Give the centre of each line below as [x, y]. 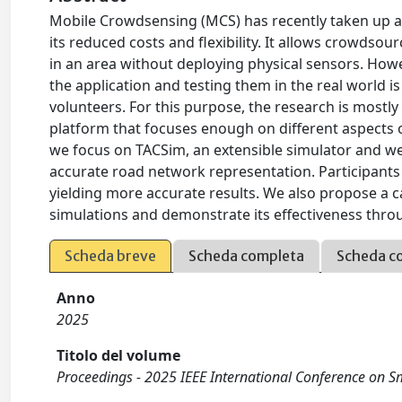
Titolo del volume [119, 355]
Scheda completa [247, 256]
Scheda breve [111, 256]
